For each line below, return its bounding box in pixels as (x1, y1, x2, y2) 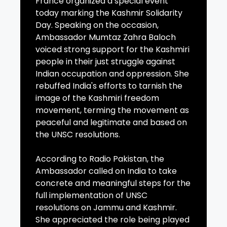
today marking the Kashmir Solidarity (35, 7, 182, 19)
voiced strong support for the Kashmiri (35, 44, 190, 56)
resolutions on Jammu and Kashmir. (35, 202, 177, 214)
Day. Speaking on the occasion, (35, 19, 159, 31)
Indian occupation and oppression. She (35, 68, 189, 80)
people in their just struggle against (35, 56, 175, 68)
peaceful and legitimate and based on (35, 117, 187, 129)
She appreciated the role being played (35, 214, 190, 226)
